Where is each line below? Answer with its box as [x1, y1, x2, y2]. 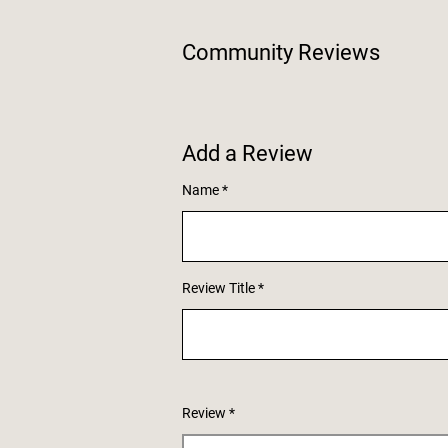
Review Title [182, 280, 255, 297]
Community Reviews [182, 40, 380, 66]
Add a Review [182, 141, 313, 167]
